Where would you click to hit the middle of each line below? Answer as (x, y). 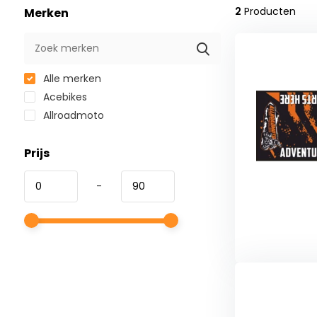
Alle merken (70, 79)
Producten (268, 12)
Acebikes (63, 97)
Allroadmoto (72, 116)
